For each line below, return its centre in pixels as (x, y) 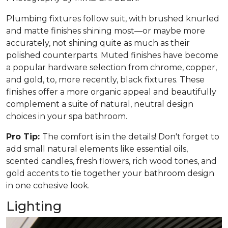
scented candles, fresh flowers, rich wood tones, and (111, 161)
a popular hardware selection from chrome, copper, (111, 68)
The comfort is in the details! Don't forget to (131, 137)
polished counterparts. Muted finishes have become (112, 55)
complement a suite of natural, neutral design (100, 104)
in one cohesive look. (48, 186)
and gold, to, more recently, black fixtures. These (105, 80)
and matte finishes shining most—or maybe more (106, 31)
